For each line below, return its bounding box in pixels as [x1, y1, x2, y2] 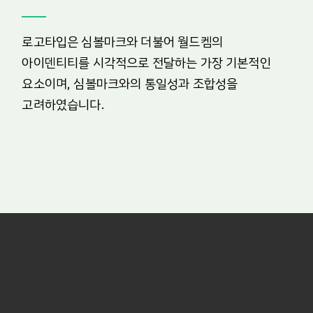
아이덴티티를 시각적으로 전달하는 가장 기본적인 [22, 52, 271, 72]
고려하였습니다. [22, 94, 105, 114]
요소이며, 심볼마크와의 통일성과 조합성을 [22, 73, 238, 93]
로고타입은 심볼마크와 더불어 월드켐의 [22, 31, 223, 51]
